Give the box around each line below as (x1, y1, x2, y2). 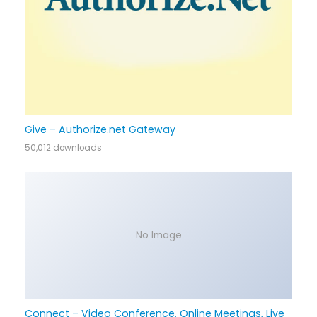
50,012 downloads (24, 142, 102, 154)
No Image (135, 228, 182, 242)
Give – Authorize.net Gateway (24, 122, 175, 137)
